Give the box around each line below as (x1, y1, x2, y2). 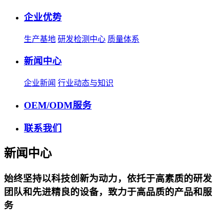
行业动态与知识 (58, 79, 113, 88)
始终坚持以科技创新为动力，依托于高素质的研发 (4, 173, 212, 184)
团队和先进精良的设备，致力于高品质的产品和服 (4, 187, 212, 198)
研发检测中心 (58, 34, 106, 43)
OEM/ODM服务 (24, 100, 92, 111)
